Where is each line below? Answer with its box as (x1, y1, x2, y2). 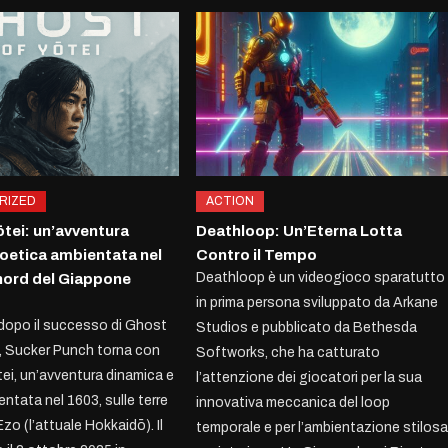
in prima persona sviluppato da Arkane (196, 294, 439, 310)
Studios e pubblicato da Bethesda (196, 319, 418, 335)
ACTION (206, 193, 255, 208)
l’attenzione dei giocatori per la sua (196, 369, 423, 385)
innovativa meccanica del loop (196, 394, 391, 410)
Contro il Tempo (196, 246, 318, 263)
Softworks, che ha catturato (196, 344, 381, 360)
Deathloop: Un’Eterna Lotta (196, 222, 403, 239)
